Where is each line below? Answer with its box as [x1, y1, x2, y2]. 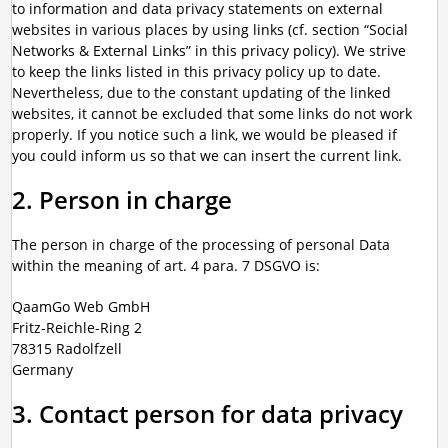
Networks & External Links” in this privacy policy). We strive [11, 41, 406, 60]
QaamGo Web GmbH [11, 297, 150, 316]
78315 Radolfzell [11, 339, 122, 358]
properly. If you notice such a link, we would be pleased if [11, 125, 397, 144]
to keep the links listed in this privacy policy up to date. [11, 62, 381, 81]
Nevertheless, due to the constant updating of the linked [11, 83, 391, 102]
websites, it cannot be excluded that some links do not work [11, 104, 412, 123]
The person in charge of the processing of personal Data [11, 235, 390, 254]
